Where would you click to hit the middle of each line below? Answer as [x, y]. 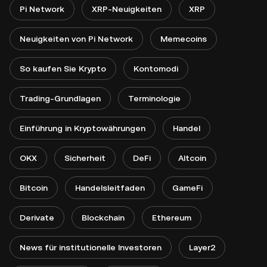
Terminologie [154, 99]
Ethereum [172, 218]
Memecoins [184, 39]
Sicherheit [85, 158]
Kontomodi [156, 69]
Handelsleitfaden [110, 188]
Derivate [37, 218]
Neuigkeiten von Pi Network [76, 39]
